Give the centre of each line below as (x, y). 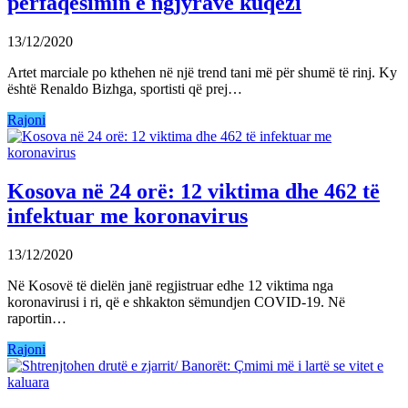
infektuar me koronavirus (127, 215)
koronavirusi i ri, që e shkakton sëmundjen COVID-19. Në (176, 301)
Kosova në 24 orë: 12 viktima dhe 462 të (194, 191)
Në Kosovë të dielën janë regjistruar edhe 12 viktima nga (170, 285)
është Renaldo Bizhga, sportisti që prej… (125, 88)
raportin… (37, 318)
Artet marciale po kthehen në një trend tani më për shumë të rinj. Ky (202, 72)
